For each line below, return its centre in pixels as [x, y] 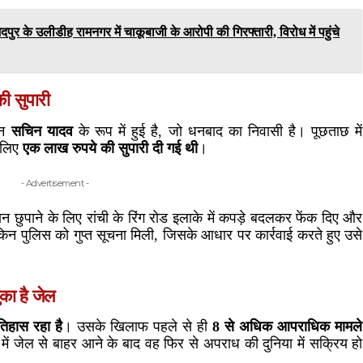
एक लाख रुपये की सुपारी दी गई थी [111, 148]
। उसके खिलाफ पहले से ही [137, 326]
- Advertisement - [55, 183]
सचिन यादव [42, 131]
